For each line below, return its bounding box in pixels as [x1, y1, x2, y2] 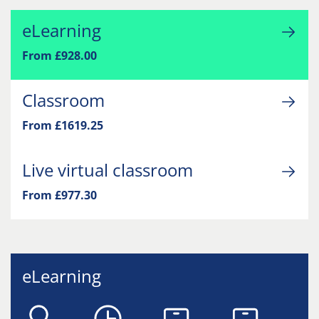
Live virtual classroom [22, 158, 193, 182]
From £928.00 [22, 48, 97, 63]
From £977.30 [22, 187, 97, 203]
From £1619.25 [22, 117, 103, 133]
